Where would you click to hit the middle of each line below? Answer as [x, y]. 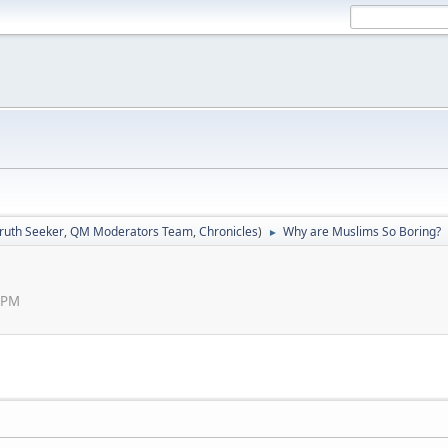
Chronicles [228, 231]
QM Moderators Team [131, 231]
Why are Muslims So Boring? [362, 231]
